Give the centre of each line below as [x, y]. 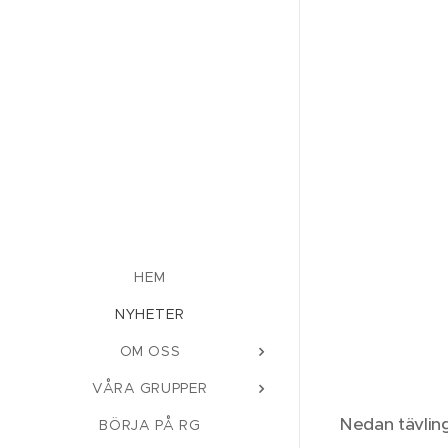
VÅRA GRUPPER [150, 387]
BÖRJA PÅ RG [150, 424]
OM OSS [150, 350]
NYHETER [150, 313]
